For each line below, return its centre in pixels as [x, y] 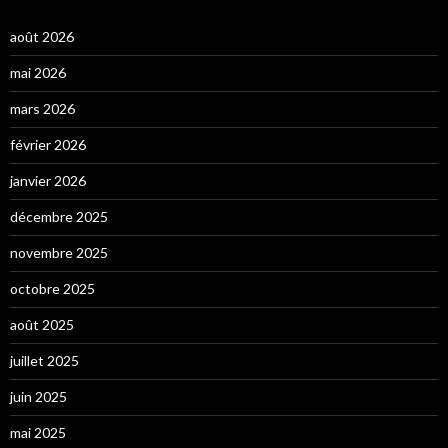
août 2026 [42, 36]
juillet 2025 [44, 360]
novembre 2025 [59, 252]
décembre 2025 [59, 216]
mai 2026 [38, 72]
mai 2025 [38, 432]
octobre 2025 [52, 288]
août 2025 [42, 324]
